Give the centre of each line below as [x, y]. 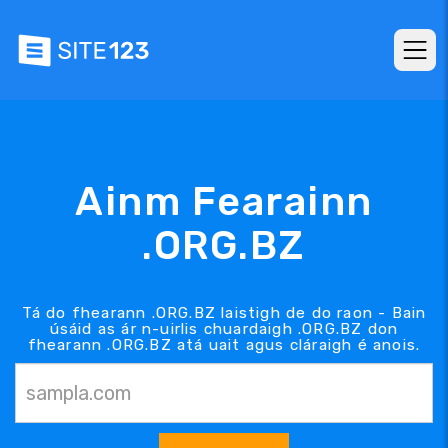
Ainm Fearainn [224, 201]
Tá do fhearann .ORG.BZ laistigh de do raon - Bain [224, 312]
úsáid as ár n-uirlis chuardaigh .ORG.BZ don [224, 328]
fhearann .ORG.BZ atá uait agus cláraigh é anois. [224, 344]
